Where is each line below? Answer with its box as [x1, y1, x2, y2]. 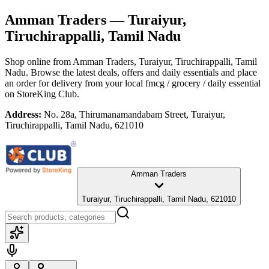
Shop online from [5, 56, 73, 67]
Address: [5, 109, 41, 119]
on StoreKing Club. [5, 88, 79, 99]
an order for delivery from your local [5, 77, 143, 88]
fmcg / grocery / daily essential [145, 77, 261, 88]
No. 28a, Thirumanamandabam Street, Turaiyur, [44, 109, 225, 119]
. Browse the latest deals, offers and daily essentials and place [26, 67, 257, 77]
